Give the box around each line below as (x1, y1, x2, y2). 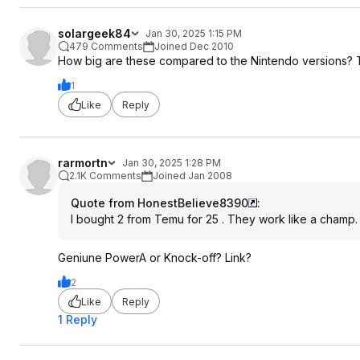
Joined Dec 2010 (154, 40, 234, 52)
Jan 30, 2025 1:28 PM (122, 157, 221, 169)
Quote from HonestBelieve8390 (71, 196, 248, 210)
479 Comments (69, 40, 143, 52)
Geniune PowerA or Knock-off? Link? (58, 251, 252, 264)
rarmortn (58, 156, 108, 170)
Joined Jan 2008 (153, 170, 232, 182)
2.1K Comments (69, 170, 141, 182)
